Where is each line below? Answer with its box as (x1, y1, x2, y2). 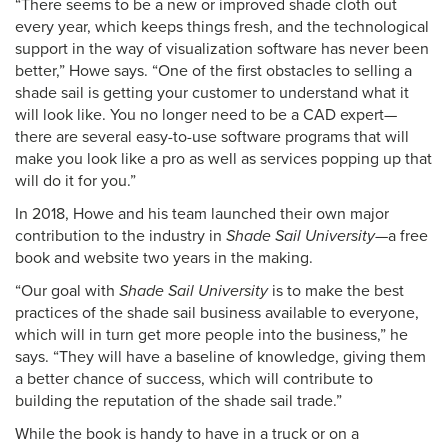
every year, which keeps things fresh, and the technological (15, 17, 429, 37)
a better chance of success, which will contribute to (15, 369, 373, 389)
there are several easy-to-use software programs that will (15, 127, 409, 147)
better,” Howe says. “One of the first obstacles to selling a (15, 61, 412, 81)
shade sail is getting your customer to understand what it (15, 83, 409, 103)
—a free (375, 226, 428, 246)
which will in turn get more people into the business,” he (15, 325, 408, 345)
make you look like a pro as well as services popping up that (15, 149, 432, 169)
